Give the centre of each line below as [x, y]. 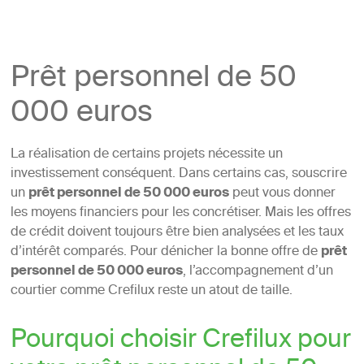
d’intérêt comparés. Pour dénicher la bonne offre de [165, 252]
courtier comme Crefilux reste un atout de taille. [151, 291]
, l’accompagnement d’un [258, 272]
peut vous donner [282, 194]
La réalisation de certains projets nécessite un [146, 155]
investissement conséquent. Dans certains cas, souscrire [178, 174]
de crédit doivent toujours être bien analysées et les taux [177, 233]
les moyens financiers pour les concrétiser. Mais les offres [180, 213]
